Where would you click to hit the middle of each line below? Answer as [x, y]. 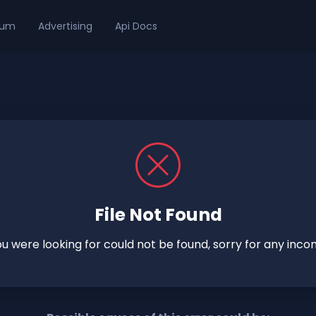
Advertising [65, 26]
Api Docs [136, 26]
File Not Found [158, 215]
